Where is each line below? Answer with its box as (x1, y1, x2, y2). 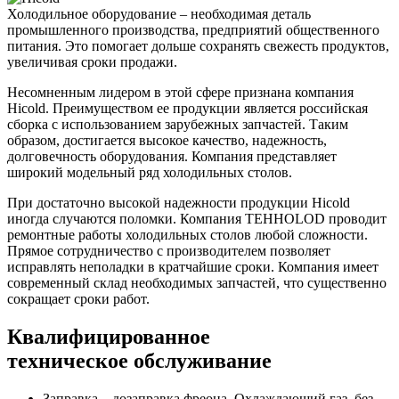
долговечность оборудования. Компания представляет (7, 148, 337, 164)
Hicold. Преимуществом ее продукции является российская (7, 100, 368, 116)
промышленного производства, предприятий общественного (7, 21, 379, 37)
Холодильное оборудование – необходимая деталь (7, 5, 311, 21)
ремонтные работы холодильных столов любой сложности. (7, 226, 368, 242)
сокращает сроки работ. (7, 290, 150, 306)
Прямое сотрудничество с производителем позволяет (7, 242, 330, 258)
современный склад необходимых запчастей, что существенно (7, 274, 387, 290)
